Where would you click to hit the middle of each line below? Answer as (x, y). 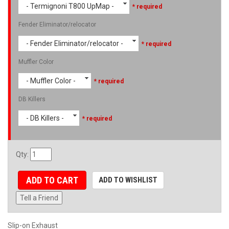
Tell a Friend (39, 198)
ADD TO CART (52, 180)
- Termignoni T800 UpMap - (70, 6)
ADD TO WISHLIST (128, 180)
